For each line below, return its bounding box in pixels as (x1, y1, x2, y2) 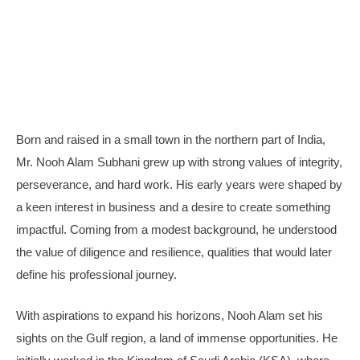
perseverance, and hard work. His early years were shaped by (16, 178, 342, 191)
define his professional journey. (16, 268, 177, 281)
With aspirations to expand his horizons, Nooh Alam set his (16, 308, 323, 322)
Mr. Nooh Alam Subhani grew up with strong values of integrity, (16, 155, 342, 169)
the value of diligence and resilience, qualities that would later (16, 245, 332, 259)
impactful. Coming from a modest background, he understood (16, 223, 337, 236)
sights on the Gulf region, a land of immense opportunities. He (16, 330, 337, 345)
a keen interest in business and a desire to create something (16, 200, 330, 214)
